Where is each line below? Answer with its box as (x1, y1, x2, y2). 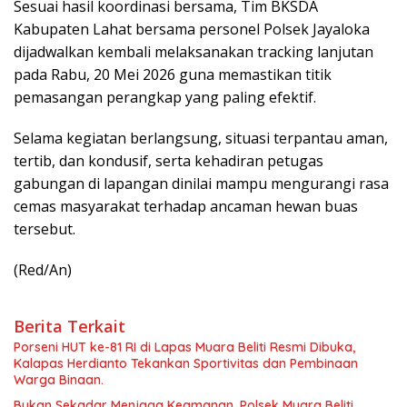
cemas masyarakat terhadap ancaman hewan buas (14, 195, 358, 216)
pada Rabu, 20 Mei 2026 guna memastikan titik (14, 64, 332, 84)
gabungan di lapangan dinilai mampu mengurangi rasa (14, 173, 389, 194)
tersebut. (14, 218, 75, 239)
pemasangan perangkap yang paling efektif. (14, 86, 316, 107)
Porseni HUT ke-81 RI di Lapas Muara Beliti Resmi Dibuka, (14, 338, 355, 355)
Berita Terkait (14, 314, 125, 337)
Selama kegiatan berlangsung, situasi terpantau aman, (14, 127, 388, 148)
